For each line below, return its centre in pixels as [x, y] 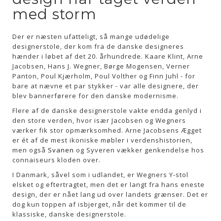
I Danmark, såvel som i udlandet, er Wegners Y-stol [100, 175]
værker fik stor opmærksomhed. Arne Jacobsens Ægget [107, 130]
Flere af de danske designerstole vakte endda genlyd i [107, 110]
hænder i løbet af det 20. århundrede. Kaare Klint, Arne [108, 56]
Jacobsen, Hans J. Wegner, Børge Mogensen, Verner [101, 66]
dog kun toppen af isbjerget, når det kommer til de [99, 204]
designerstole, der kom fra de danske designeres [98, 46]
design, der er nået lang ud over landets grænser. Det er [110, 194]
